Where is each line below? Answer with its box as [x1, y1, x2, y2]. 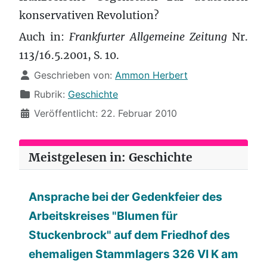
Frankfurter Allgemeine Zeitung [69, 30, 227, 44]
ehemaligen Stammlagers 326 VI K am [29, 246, 238, 261]
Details [18, 68, 51, 80]
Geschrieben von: [31, 69, 115, 81]
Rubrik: [31, 88, 68, 100]
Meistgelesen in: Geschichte [29, 150, 193, 164]
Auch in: [19, 30, 70, 44]
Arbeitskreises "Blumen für [29, 208, 178, 223]
